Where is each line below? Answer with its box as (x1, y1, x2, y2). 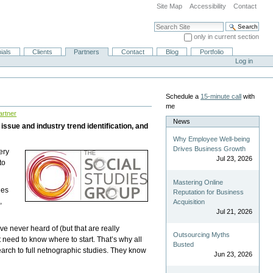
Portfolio (199, 48, 224, 56)
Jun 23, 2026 (213, 250, 252, 258)
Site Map (157, 2, 183, 10)
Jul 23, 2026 (216, 155, 252, 163)
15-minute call (200, 93, 241, 101)
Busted (173, 240, 194, 248)
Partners (74, 48, 100, 56)
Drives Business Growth (173, 145, 246, 153)
